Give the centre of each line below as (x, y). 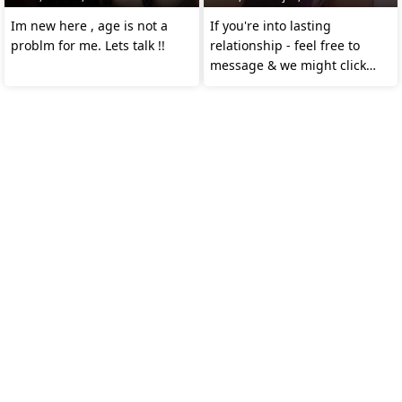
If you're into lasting (270, 25)
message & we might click (288, 65)
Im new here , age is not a (89, 25)
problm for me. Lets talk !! (88, 45)
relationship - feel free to (284, 45)
